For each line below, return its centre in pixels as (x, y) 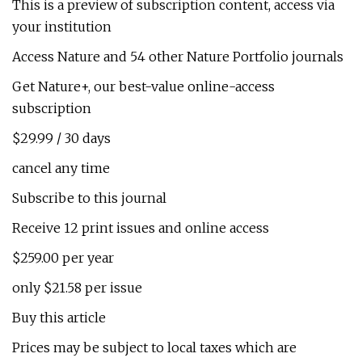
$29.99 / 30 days (61, 138)
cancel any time (61, 168)
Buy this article (59, 318)
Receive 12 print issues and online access (141, 228)
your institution (62, 27)
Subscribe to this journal (89, 198)
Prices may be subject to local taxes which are (154, 347)
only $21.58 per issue (77, 288)
